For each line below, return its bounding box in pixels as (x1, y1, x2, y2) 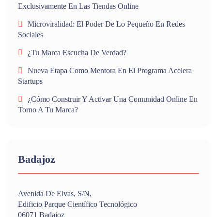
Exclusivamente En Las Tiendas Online (18, 1, 139, 10)
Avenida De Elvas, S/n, (18, 189, 92, 198)
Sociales (18, 30, 43, 39)
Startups (18, 77, 43, 85)
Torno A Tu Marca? (18, 105, 78, 114)
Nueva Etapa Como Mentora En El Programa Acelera (28, 66, 192, 75)
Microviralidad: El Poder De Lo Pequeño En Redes (28, 19, 185, 28)
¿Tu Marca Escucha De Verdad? (28, 48, 126, 57)
